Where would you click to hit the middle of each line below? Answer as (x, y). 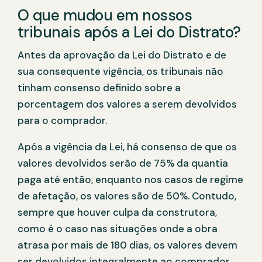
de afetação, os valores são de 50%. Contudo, (127, 196)
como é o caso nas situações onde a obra (118, 229)
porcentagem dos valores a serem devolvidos (127, 104)
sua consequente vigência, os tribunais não (120, 72)
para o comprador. (62, 121)
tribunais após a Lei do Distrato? (129, 32)
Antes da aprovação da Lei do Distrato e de (122, 55)
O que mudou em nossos (105, 15)
